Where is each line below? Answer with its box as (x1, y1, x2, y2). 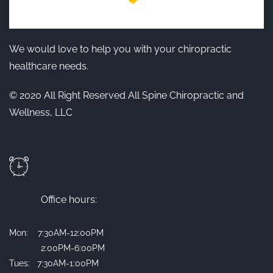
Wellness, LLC (9, 107, 73, 119)
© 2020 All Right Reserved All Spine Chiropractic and (9, 90, 244, 102)
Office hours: (41, 194, 99, 206)
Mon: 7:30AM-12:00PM (9, 228, 108, 238)
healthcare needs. (9, 60, 88, 73)
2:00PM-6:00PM (9, 243, 105, 253)
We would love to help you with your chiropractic (9, 43, 232, 55)
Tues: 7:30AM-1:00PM (9, 258, 99, 269)
